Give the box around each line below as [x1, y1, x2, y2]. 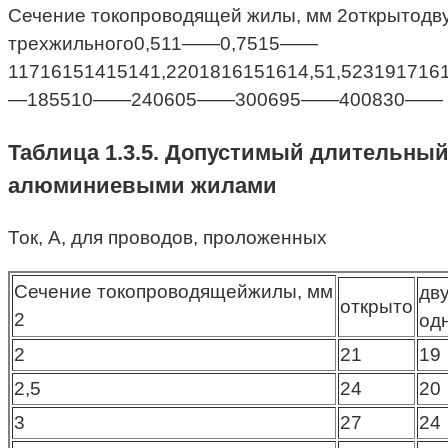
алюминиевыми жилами [8, 173, 277, 199]
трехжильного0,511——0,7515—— [8, 33, 318, 54]
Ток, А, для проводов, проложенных [8, 227, 327, 249]
